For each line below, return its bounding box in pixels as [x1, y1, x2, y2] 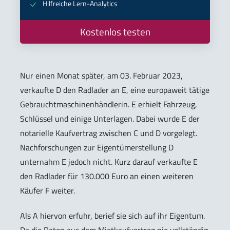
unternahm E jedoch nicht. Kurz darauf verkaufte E [20, 155, 198, 168]
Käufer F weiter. [20, 184, 75, 197]
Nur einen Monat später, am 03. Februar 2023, [20, 69, 183, 82]
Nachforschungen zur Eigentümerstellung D [20, 141, 174, 154]
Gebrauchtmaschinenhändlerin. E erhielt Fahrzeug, [20, 98, 197, 110]
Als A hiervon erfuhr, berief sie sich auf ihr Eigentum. [20, 209, 205, 222]
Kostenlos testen [80, 24, 150, 39]
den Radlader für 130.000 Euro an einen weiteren [20, 169, 194, 182]
